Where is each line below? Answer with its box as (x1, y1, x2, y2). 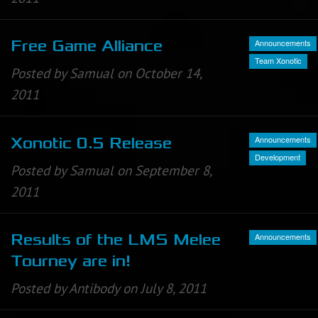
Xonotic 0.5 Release (11, 133, 172, 153)
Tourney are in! (11, 251, 131, 270)
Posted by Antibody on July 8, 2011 (11, 279, 207, 297)
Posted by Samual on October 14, (11, 65, 202, 82)
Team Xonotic (255, 55, 302, 67)
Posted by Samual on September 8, (11, 161, 212, 179)
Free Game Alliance (11, 37, 163, 56)
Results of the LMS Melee (11, 230, 221, 249)
